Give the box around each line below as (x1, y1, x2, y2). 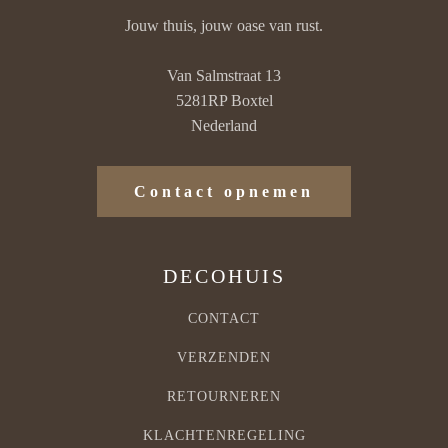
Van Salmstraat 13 (167, 66, 281, 84)
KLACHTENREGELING (142, 427, 306, 443)
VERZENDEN (177, 349, 271, 365)
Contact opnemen (134, 182, 314, 200)
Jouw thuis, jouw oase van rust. (125, 16, 323, 34)
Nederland (191, 116, 257, 134)
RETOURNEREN (167, 388, 281, 404)
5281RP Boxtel (175, 91, 273, 109)
